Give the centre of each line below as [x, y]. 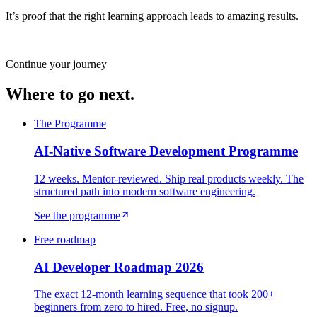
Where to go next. [70, 94]
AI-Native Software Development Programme [166, 151]
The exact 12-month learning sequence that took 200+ [154, 294]
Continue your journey [56, 64]
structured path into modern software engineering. [145, 191]
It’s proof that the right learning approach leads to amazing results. [152, 16]
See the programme [77, 215]
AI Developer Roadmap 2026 [119, 267]
